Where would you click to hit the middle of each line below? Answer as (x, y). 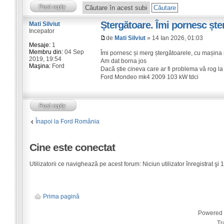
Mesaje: (39, 45)
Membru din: (46, 52)
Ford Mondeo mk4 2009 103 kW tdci (150, 77)
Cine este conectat (72, 147)
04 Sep (73, 52)
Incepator (41, 31)
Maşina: (39, 66)
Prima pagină (61, 197)
